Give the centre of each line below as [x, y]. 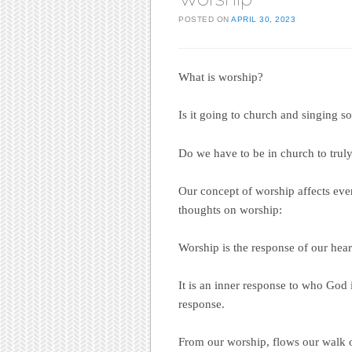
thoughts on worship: [230, 209]
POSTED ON [205, 19]
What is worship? [221, 77]
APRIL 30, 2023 [263, 19]
